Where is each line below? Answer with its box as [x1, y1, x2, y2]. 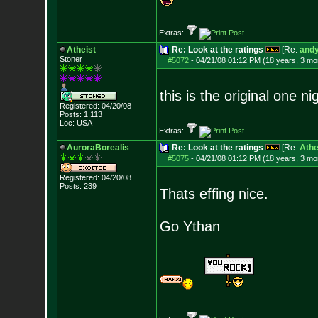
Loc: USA [59, 119, 92, 127]
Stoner [59, 55, 82, 63]
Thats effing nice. [159, 186, 268, 202]
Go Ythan [159, 219, 220, 234]
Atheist [66, 45, 96, 55]
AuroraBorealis [66, 143, 129, 153]
